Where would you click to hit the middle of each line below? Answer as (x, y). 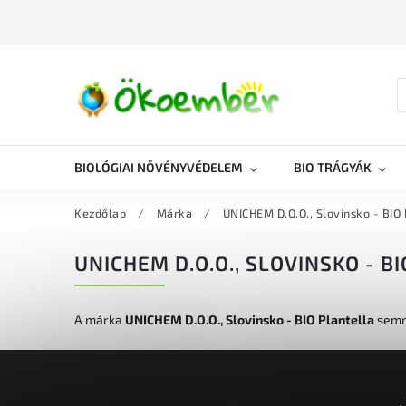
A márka (100, 319)
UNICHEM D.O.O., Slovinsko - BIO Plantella (250, 319)
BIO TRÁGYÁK (333, 167)
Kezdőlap (100, 213)
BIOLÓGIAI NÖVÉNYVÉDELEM (159, 167)
